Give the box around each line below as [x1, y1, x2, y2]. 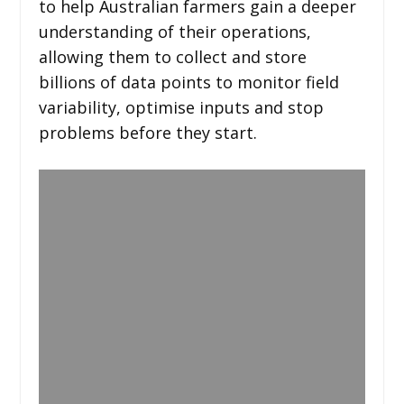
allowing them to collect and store [38, 46, 307, 68]
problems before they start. [38, 122, 257, 143]
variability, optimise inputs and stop [38, 96, 324, 118]
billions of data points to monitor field [38, 71, 339, 93]
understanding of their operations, [38, 21, 311, 42]
